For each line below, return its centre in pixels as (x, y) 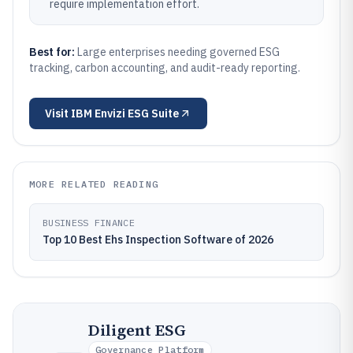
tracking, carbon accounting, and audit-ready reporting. (165, 68)
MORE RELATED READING (94, 184)
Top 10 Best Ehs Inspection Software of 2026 (158, 240)
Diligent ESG (137, 330)
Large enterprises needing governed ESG (178, 52)
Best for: (53, 52)
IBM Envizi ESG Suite (125, 113)
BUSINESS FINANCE (89, 223)
